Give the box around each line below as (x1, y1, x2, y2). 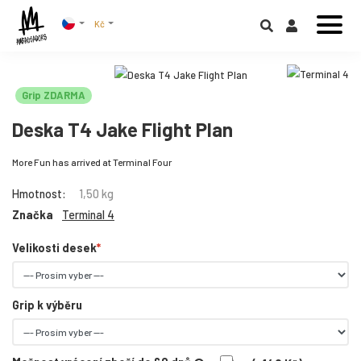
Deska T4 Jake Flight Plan (12, 118, 233, 142)
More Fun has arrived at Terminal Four (12, 156, 172, 168)
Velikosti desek (12, 241, 97, 255)
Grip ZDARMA (22, 89, 85, 102)
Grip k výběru (12, 297, 82, 312)
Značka (12, 208, 56, 222)
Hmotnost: (12, 187, 66, 201)
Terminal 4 (62, 208, 114, 222)
